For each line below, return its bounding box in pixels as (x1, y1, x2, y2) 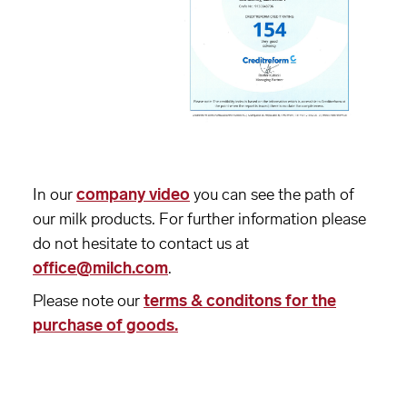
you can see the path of (190, 184, 354, 204)
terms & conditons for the (144, 291, 336, 311)
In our (33, 184, 76, 204)
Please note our (33, 291, 144, 311)
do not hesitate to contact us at (33, 233, 249, 253)
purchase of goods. (33, 315, 178, 335)
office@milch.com (33, 258, 168, 278)
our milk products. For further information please (33, 209, 366, 229)
